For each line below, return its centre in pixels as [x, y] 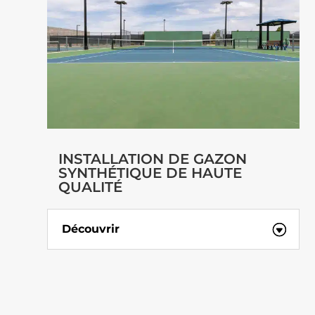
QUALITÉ [90, 187]
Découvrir [91, 229]
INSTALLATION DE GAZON [152, 159]
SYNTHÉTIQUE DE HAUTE [150, 173]
